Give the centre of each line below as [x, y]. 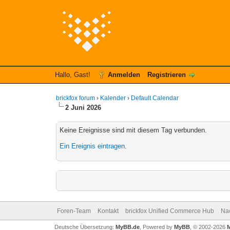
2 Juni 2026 [83, 108]
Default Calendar [155, 98]
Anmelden [124, 75]
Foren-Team [74, 211]
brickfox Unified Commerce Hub [169, 211]
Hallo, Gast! [73, 75]
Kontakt [108, 211]
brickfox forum [76, 98]
